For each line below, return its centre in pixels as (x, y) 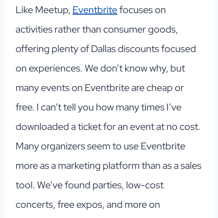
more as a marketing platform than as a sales (109, 166)
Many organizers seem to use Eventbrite (100, 146)
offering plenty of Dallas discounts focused (106, 49)
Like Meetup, (44, 10)
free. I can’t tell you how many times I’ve (99, 107)
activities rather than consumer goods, (97, 29)
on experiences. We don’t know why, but (100, 68)
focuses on (142, 10)
